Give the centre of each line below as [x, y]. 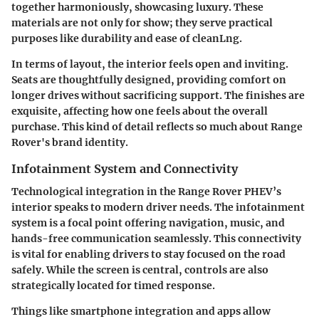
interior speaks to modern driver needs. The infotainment [158, 208]
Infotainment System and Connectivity [125, 169]
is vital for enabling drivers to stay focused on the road [148, 255]
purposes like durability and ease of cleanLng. [127, 39]
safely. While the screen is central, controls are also [140, 270]
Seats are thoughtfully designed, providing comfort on [149, 80]
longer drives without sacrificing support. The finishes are [158, 96]
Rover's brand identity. [70, 143]
